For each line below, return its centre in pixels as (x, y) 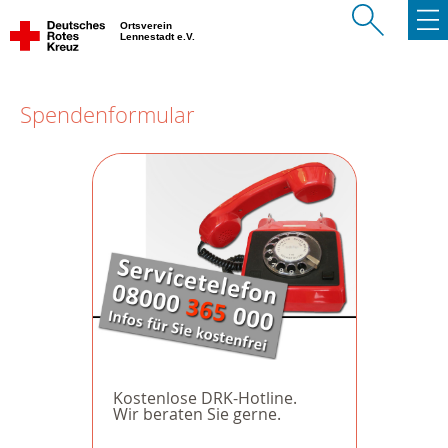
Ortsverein (147, 25)
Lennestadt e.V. (159, 36)
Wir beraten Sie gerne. (196, 414)
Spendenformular (107, 115)
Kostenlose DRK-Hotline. (204, 398)
